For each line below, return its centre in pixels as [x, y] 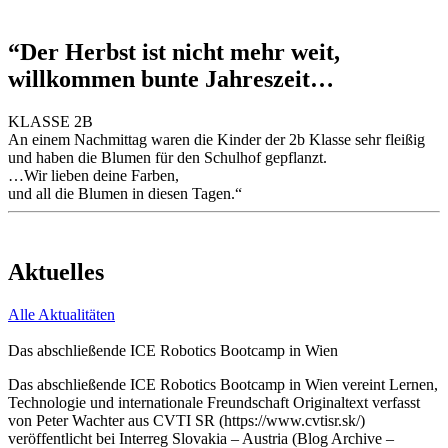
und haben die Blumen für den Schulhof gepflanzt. [167, 158]
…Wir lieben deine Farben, [93, 176]
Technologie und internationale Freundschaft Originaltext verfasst [214, 402]
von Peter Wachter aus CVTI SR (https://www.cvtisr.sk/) [186, 420]
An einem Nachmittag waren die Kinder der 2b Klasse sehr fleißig [216, 140]
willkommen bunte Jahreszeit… [171, 79]
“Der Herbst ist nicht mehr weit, [174, 52]
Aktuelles [56, 271]
